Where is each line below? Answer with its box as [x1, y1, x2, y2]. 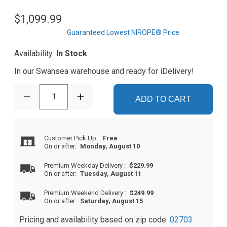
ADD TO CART [135, 95, 191, 104]
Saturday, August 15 [80, 197, 143, 205]
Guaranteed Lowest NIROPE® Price [67, 28, 179, 37]
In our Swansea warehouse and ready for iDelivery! [14, 66, 194, 77]
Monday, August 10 [80, 142, 140, 150]
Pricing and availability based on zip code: [19, 215, 170, 225]
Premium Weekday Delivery [44, 162, 125, 170]
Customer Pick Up [44, 134, 98, 142]
